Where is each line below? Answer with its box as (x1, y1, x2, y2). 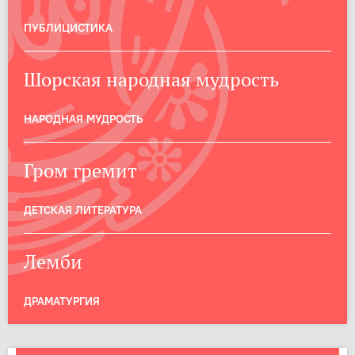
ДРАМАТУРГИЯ (24, 293, 100, 308)
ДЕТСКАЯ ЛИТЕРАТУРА (24, 202, 142, 217)
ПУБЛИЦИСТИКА (24, 20, 113, 35)
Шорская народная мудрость (24, 67, 279, 92)
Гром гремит (24, 158, 137, 183)
